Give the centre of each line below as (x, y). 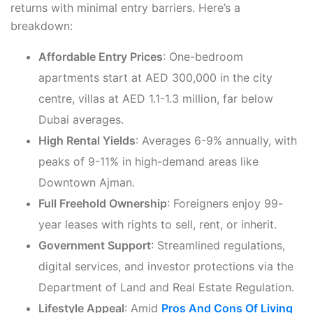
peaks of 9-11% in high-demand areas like (148, 162)
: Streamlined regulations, (218, 246)
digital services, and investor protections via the (166, 267)
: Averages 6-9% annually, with (216, 141)
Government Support (95, 246)
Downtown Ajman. (87, 183)
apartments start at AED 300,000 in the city (155, 78)
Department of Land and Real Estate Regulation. (166, 287)
